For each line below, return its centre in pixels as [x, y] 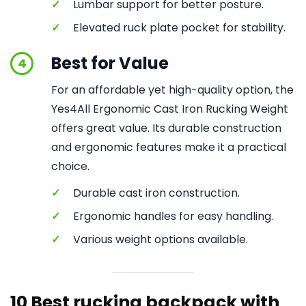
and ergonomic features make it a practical [169, 147]
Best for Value [110, 63]
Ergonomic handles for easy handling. [173, 216]
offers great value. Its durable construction [166, 128]
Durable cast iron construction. [156, 193]
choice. [70, 166]
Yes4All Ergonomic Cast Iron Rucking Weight [170, 109]
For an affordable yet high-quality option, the [172, 90]
